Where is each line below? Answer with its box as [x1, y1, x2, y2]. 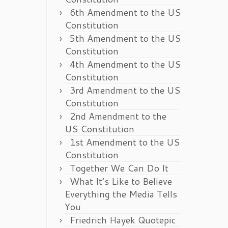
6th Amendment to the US [70, 6, 181, 19]
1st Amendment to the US [70, 135, 180, 149]
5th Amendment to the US [70, 32, 181, 45]
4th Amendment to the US [70, 58, 181, 71]
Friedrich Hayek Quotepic [70, 213, 176, 226]
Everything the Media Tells [65, 187, 177, 201]
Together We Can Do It [70, 161, 168, 175]
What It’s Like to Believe [70, 175, 172, 188]
